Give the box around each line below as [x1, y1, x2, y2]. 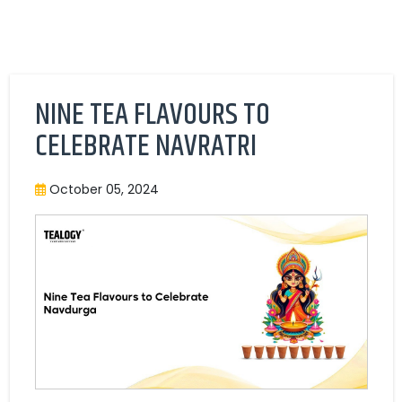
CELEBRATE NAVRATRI [34, 124, 257, 170]
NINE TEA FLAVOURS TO [34, 92, 270, 138]
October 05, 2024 [45, 179, 159, 198]
